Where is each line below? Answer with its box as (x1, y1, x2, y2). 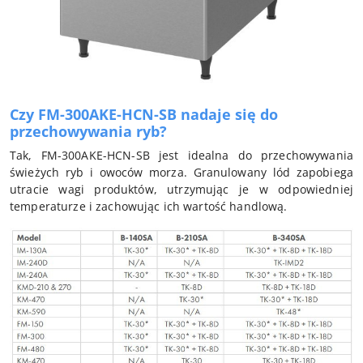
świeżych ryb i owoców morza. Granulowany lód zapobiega (10, 164, 353, 181)
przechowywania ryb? (10, 122, 167, 142)
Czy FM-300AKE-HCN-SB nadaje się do (10, 105, 278, 125)
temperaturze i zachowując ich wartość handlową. (10, 199, 288, 215)
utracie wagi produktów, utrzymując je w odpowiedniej (10, 181, 353, 198)
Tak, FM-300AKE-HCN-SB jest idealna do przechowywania (10, 147, 353, 164)
